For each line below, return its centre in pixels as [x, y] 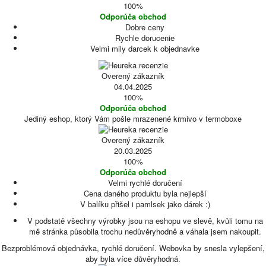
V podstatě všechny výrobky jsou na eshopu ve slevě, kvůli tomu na [145, 221]
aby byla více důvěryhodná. [133, 259]
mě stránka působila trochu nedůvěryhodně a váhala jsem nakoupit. [145, 231]
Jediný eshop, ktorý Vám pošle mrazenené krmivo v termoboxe [133, 118]
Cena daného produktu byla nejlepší [145, 193]
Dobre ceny [145, 27]
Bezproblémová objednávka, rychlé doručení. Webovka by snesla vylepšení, [133, 248]
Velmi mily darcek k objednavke [145, 48]
